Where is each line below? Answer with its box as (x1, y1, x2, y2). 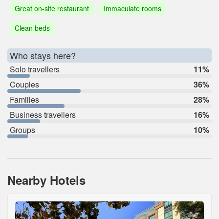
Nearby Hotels (7, 171, 86, 188)
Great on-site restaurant (15, 3, 89, 13)
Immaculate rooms (104, 3, 161, 13)
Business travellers (10, 109, 76, 120)
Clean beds (15, 22, 50, 33)
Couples (10, 78, 39, 90)
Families (10, 93, 39, 105)
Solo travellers (10, 63, 60, 75)
